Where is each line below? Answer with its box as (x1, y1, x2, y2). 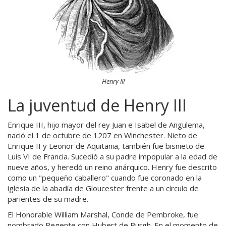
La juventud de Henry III (8, 94, 187, 116)
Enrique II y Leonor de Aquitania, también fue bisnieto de (8, 140, 204, 151)
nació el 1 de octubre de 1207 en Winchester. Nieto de (8, 130, 197, 140)
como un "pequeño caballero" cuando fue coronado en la (8, 172, 202, 183)
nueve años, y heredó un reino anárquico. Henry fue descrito (8, 161, 217, 172)
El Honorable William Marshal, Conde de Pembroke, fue (8, 209, 198, 219)
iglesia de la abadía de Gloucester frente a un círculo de (8, 183, 199, 193)
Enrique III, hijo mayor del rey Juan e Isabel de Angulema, (8, 119, 205, 130)
